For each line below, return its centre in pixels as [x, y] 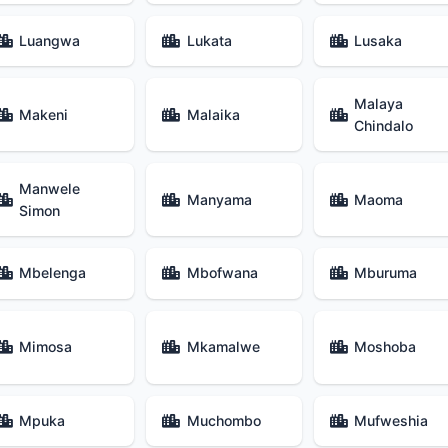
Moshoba [385, 347]
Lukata [209, 41]
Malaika [213, 114]
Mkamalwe [223, 347]
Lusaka [378, 41]
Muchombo [223, 420]
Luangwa [50, 41]
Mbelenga [53, 273]
